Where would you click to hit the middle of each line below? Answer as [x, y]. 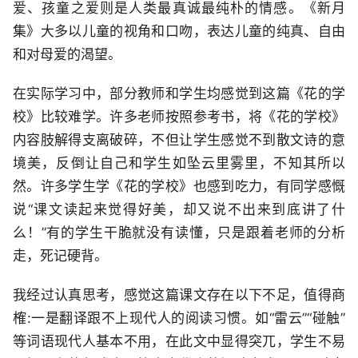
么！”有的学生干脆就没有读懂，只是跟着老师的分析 [179, 233]
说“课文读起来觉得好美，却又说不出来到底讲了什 [179, 209]
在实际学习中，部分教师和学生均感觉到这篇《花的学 [179, 93]
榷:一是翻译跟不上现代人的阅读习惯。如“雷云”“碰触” [179, 318]
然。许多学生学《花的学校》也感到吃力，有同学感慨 [179, 186]
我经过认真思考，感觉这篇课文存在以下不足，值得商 [179, 295]
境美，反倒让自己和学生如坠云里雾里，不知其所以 [179, 163]
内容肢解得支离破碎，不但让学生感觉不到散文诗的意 [179, 140]
